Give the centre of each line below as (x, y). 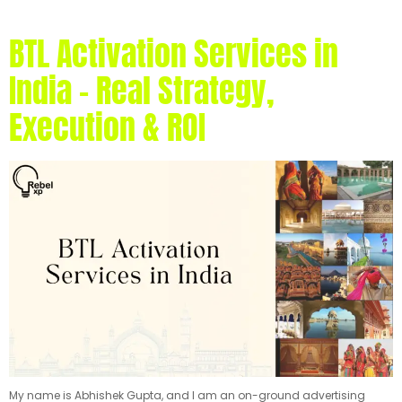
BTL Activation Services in (174, 54)
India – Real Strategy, (142, 91)
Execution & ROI (107, 127)
